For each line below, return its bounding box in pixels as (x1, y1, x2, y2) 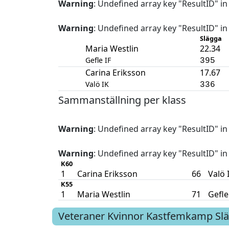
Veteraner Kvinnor (58, 209, 144, 223)
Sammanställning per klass (58, 93, 186, 107)
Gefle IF (85, 55, 111, 65)
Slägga (199, 33, 222, 43)
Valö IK (85, 79, 109, 89)
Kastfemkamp (146, 209, 213, 223)
